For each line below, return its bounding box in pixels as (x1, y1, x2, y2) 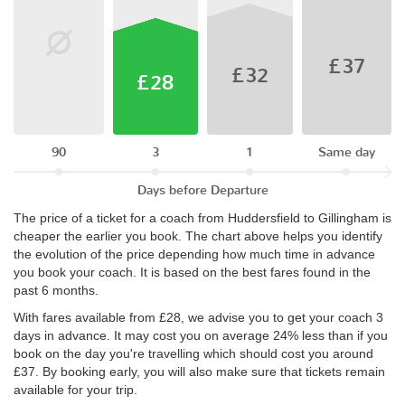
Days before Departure (137, 182, 268, 200)
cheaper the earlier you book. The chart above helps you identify (14, 229, 382, 244)
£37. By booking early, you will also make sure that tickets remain (14, 364, 385, 380)
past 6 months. (14, 283, 99, 298)
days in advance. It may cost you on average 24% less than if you (14, 328, 388, 344)
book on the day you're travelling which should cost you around (14, 346, 373, 362)
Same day (317, 144, 375, 162)
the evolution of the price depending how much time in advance (14, 247, 375, 262)
